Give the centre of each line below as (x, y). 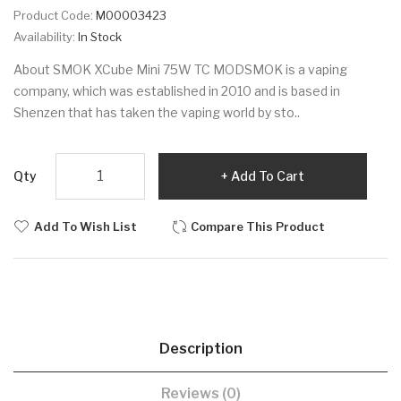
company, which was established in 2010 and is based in (177, 90)
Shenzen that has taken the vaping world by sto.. (157, 112)
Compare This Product (258, 226)
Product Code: (55, 15)
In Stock (100, 36)
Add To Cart (268, 175)
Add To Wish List (85, 226)
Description (200, 348)
